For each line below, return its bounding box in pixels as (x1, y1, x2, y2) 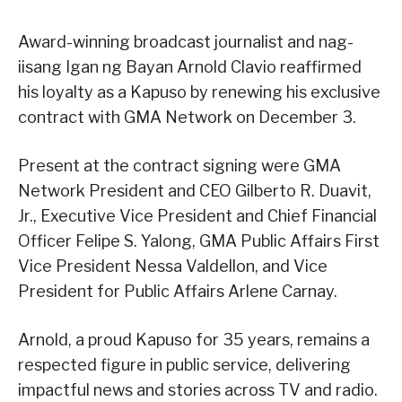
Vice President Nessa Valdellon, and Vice (18, 257, 328, 276)
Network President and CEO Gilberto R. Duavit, (18, 181, 371, 201)
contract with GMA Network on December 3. (18, 108, 356, 127)
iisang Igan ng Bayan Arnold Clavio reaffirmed (18, 57, 362, 77)
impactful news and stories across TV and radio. (18, 380, 378, 400)
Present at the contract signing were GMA (18, 156, 341, 176)
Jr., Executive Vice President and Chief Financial (18, 206, 377, 226)
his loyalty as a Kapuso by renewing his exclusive (18, 83, 380, 102)
